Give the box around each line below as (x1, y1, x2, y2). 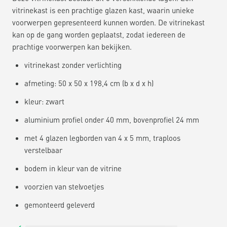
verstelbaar (24, 144, 62, 155)
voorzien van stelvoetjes (24, 181, 104, 192)
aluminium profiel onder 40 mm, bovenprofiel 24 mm (24, 114, 199, 125)
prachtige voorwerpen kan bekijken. (12, 41, 132, 52)
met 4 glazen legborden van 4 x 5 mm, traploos (24, 132, 180, 143)
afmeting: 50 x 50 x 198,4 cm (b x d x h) (24, 78, 154, 88)
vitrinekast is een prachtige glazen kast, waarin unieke (12, 5, 194, 15)
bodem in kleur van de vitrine (24, 163, 122, 173)
